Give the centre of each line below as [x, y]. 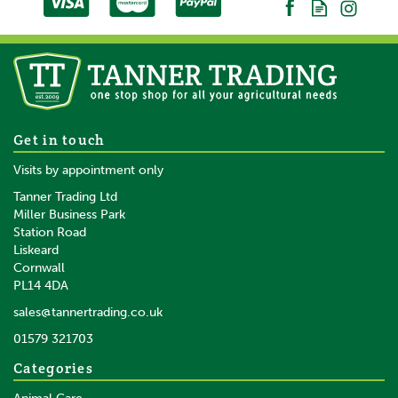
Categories [53, 368]
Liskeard [36, 250]
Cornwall [39, 268]
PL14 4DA [41, 286]
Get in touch [60, 139]
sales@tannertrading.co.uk [88, 312]
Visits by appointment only [88, 170]
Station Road [50, 232]
